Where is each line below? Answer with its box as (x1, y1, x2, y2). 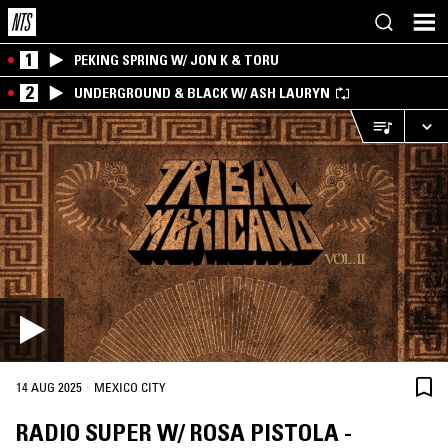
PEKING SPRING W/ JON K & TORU (74, 51, 279, 69)
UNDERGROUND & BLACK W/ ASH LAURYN (74, 84, 330, 102)
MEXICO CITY (94, 379, 166, 396)
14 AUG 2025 (16, 379, 82, 396)
